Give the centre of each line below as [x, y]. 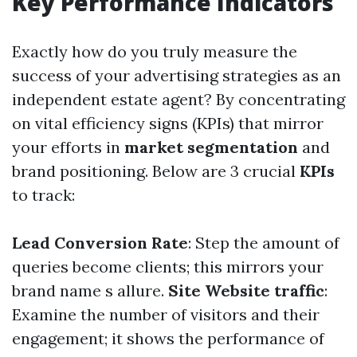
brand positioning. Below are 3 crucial [156, 171]
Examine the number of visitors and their [166, 314]
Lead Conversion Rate [100, 243]
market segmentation [211, 147]
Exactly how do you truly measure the [155, 51]
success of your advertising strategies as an [177, 75]
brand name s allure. [90, 290]
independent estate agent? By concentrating [178, 99]
